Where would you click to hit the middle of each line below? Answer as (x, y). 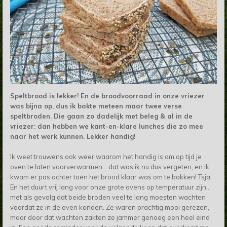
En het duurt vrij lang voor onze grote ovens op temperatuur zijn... (110, 187)
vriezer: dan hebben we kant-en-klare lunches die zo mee (107, 126)
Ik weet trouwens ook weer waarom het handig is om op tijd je (106, 157)
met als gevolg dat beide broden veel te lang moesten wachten (108, 197)
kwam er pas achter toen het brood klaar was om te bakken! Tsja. (111, 177)
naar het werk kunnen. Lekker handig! (74, 137)
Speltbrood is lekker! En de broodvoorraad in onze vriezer (107, 96)
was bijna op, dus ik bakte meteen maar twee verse (96, 106)
